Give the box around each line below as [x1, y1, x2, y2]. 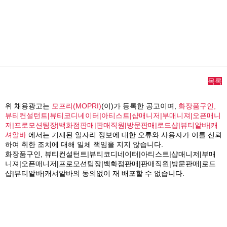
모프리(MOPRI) [52, 102, 101, 110]
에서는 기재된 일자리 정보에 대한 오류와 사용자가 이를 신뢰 [26, 131, 222, 139]
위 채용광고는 [5, 102, 52, 110]
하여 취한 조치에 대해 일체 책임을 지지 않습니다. [5, 140, 163, 149]
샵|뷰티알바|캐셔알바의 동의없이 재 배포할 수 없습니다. [5, 169, 184, 178]
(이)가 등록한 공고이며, [101, 102, 178, 110]
